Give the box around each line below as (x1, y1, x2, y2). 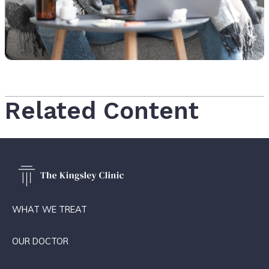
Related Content (4, 96, 199, 125)
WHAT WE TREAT (12, 204, 87, 216)
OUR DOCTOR (12, 235, 68, 247)
